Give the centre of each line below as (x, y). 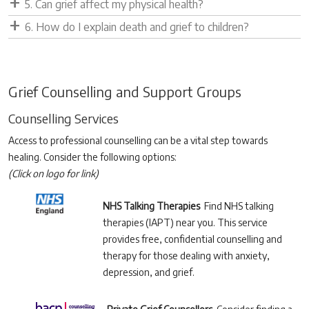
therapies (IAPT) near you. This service (186, 223)
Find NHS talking (237, 206)
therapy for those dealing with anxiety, (187, 256)
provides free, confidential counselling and (193, 239)
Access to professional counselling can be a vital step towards (138, 141)
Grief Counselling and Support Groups (125, 92)
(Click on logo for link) (53, 174)
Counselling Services (63, 119)
